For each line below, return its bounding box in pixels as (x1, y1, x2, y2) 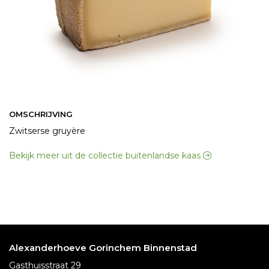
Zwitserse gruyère (9, 125, 85, 136)
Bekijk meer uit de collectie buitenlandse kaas (9, 150, 203, 161)
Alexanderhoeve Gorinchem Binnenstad (9, 242, 197, 253)
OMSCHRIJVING (9, 109, 73, 119)
